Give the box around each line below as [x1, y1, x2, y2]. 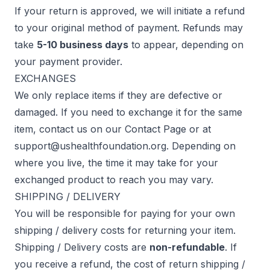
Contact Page [125, 123, 186, 135]
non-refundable [149, 241, 225, 253]
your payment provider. [14, 55, 122, 67]
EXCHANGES [14, 72, 76, 84]
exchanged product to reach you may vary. [14, 174, 213, 186]
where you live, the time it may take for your [14, 157, 218, 169]
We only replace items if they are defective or [14, 89, 222, 101]
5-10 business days [37, 39, 128, 51]
